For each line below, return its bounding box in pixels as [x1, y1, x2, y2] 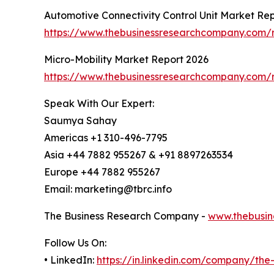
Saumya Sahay [44, 114, 117, 127]
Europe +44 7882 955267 [44, 166, 160, 179]
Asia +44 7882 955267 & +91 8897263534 [44, 149, 233, 161]
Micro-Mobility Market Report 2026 [44, 53, 209, 66]
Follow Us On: [44, 237, 106, 250]
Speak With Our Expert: [44, 97, 154, 110]
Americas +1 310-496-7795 [44, 131, 168, 144]
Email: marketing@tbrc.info [44, 183, 172, 196]
